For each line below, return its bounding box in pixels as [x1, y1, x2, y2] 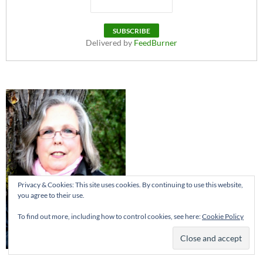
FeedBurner [134, 38, 177, 48]
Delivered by [86, 38, 134, 48]
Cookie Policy [202, 212, 244, 221]
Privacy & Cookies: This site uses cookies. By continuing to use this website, [18, 180, 243, 189]
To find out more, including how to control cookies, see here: [18, 212, 202, 221]
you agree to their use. [18, 191, 85, 200]
